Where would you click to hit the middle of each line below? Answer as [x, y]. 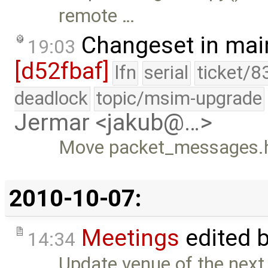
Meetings [130, 238]
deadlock [51, 99]
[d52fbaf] [62, 71]
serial [167, 73]
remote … [97, 16]
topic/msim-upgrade [179, 99]
